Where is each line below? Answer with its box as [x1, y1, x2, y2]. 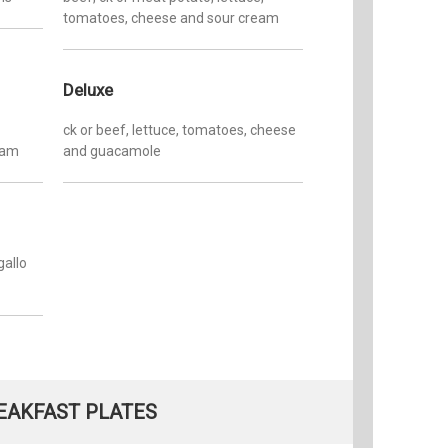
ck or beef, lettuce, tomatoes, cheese [63, 121, 296, 138]
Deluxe [63, 79, 113, 100]
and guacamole [63, 142, 161, 159]
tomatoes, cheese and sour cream [63, 9, 279, 26]
